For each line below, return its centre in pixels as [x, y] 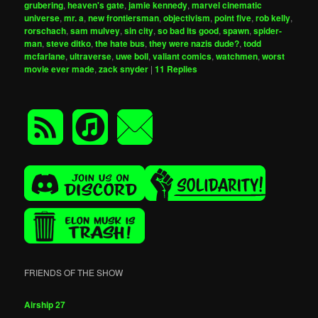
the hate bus [120, 44]
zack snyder [124, 69]
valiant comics [182, 56]
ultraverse [91, 56]
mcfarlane [45, 56]
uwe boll [132, 56]
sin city [139, 31]
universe [42, 18]
